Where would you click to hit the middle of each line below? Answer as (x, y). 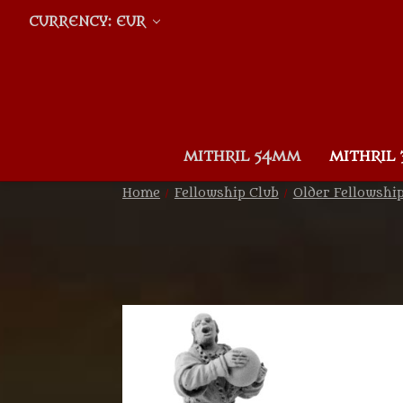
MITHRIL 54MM (242, 156)
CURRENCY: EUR (89, 22)
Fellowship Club (226, 193)
